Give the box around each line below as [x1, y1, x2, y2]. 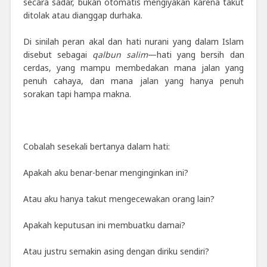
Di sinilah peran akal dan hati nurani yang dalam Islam [23, 35, 244, 47]
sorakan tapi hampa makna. [23, 88, 131, 100]
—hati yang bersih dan [148, 48, 244, 60]
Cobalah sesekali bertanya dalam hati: [23, 140, 170, 152]
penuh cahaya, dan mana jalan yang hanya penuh [23, 74, 244, 86]
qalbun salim [92, 48, 148, 60]
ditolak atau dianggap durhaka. [23, 9, 142, 21]
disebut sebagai [23, 48, 92, 60]
